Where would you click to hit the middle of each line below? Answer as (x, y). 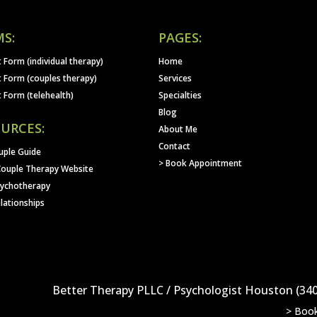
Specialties (180, 95)
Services (175, 78)
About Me (178, 129)
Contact (174, 146)
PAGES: (180, 37)
